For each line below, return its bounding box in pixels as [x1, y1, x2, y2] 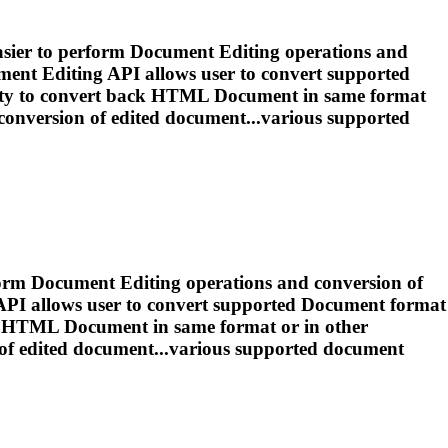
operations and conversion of [181, 272, 423, 294]
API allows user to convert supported [103, 62, 410, 84]
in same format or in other [148, 316, 368, 338]
